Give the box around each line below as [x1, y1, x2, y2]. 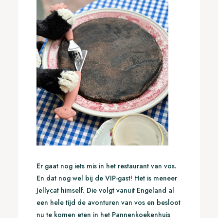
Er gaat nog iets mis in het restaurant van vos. [36, 161, 177, 171]
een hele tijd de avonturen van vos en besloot [36, 198, 181, 208]
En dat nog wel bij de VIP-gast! [36, 173, 134, 183]
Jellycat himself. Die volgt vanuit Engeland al [36, 185, 174, 196]
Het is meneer [134, 173, 177, 183]
